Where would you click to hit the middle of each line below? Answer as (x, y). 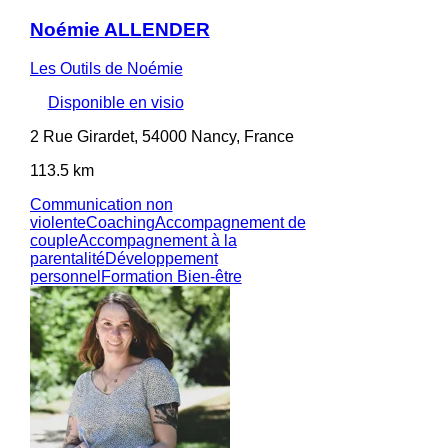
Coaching (120, 223)
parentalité (67, 259)
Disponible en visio (115, 103)
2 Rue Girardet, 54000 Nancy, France (161, 137)
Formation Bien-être (171, 277)
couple (53, 241)
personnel (65, 277)
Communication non (101, 205)
